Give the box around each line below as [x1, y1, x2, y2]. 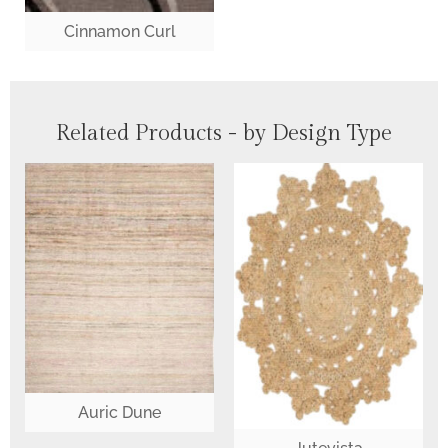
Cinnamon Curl [63, 21, 176, 41]
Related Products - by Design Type [56, 119, 392, 146]
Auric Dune [78, 403, 161, 423]
